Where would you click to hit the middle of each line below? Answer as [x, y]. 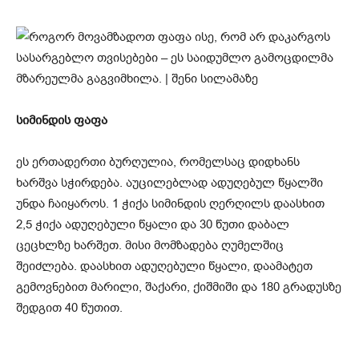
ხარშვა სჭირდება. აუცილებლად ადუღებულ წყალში [169, 182]
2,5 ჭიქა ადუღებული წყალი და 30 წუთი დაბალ [153, 224]
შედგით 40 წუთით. [69, 307]
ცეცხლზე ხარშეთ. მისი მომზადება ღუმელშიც [150, 245]
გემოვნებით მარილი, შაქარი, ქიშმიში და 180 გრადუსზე [179, 286]
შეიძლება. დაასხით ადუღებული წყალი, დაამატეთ [164, 266]
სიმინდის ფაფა [62, 120]
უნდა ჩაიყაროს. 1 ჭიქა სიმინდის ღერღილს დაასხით [170, 203]
